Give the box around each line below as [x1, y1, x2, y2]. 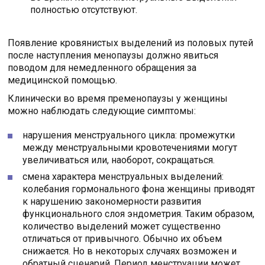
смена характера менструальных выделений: [22, 170, 224, 182]
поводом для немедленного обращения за [8, 62, 197, 73]
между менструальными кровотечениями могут [22, 141, 238, 153]
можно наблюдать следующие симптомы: [8, 105, 196, 117]
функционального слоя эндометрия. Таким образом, [22, 208, 255, 219]
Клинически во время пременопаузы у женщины [8, 92, 228, 104]
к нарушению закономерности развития [22, 195, 202, 207]
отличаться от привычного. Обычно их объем [22, 232, 222, 244]
